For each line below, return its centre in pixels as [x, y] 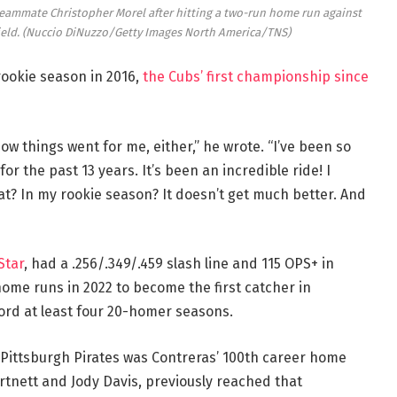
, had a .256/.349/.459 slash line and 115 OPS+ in [179, 264]
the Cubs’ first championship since [255, 77]
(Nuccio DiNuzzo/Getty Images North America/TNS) [156, 33]
